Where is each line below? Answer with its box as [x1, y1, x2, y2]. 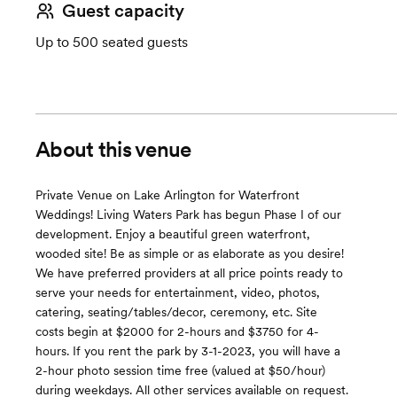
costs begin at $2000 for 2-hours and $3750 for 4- [35, 324, 319, 339]
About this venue [35, 136, 191, 162]
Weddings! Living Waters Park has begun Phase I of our [35, 207, 341, 222]
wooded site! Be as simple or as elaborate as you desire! [35, 246, 344, 261]
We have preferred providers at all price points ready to [35, 266, 343, 280]
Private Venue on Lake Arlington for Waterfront [35, 188, 300, 202]
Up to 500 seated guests [35, 34, 188, 51]
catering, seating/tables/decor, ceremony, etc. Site [35, 305, 317, 319]
